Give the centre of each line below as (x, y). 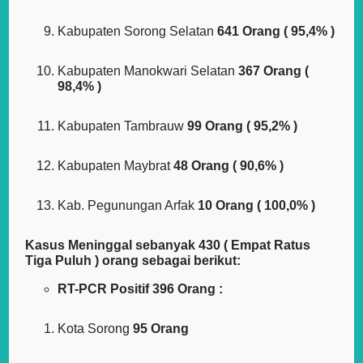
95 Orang (161, 329)
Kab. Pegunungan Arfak (128, 206)
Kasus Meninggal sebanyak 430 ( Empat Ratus (168, 246)
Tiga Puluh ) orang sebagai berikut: (133, 261)
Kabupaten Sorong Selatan (138, 32)
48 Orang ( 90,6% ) (229, 166)
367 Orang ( (274, 71)
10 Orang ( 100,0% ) (257, 206)
